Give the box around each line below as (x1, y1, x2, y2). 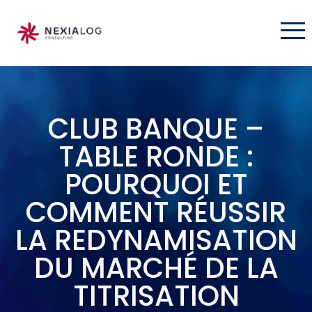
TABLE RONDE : (58, 136, 253, 176)
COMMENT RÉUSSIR (26, 192, 286, 232)
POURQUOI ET (64, 164, 248, 204)
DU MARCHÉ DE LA (33, 248, 279, 288)
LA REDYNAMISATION (15, 220, 297, 260)
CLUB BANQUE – (48, 109, 264, 148)
